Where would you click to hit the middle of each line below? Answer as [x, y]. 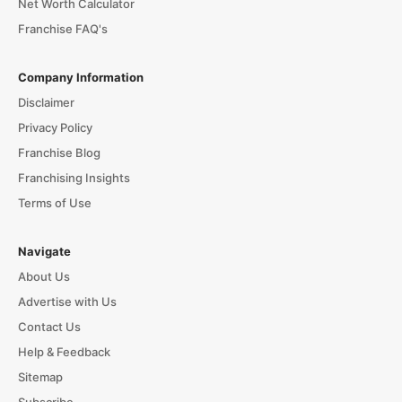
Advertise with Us [67, 302]
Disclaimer [46, 103]
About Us [44, 277]
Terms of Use [54, 203]
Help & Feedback [64, 352]
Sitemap [40, 377]
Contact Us [49, 327]
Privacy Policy [55, 128]
